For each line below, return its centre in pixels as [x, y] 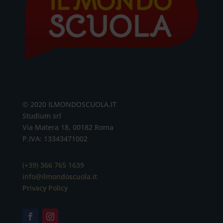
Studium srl [42, 115]
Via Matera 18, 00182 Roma [68, 127]
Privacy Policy [45, 188]
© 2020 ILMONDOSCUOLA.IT [69, 104]
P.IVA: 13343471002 [55, 138]
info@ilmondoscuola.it [59, 176]
